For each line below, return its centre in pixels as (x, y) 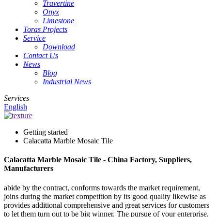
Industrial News (67, 82)
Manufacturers (29, 169)
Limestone (58, 21)
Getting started (46, 132)
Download (59, 47)
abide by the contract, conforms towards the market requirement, (102, 187)
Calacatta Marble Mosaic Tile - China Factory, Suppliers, (98, 160)
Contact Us (41, 55)
